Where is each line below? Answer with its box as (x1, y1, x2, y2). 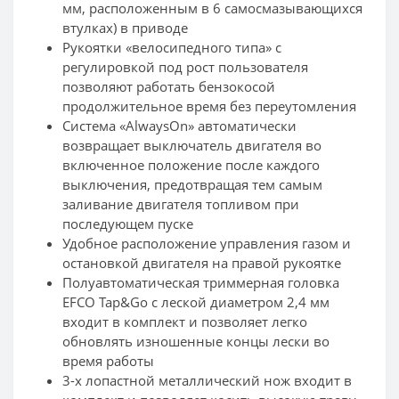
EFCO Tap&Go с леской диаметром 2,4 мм (62, 293, 330, 312)
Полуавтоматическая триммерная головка (62, 273, 339, 292)
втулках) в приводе (62, 19, 188, 37)
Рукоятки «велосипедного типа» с (62, 38, 281, 57)
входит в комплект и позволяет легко (62, 313, 307, 331)
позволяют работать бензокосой (62, 77, 275, 96)
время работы (62, 352, 154, 370)
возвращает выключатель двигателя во (62, 136, 322, 155)
